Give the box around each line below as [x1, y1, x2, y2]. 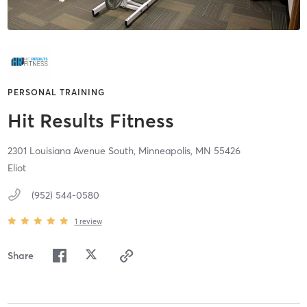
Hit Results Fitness [7, 109, 174, 133]
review [79, 216, 102, 226]
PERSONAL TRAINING [7, 87, 105, 98]
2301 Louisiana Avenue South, [7, 145, 138, 158]
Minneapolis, [138, 145, 195, 158]
